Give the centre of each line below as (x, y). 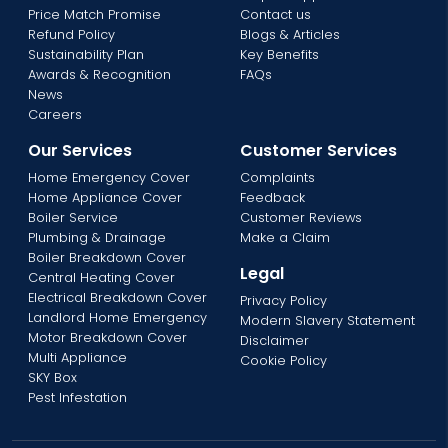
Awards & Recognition (99, 75)
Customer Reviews (301, 218)
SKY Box (52, 378)
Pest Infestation (77, 398)
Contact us (275, 15)
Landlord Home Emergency (117, 318)
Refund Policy (71, 35)
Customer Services (318, 151)
